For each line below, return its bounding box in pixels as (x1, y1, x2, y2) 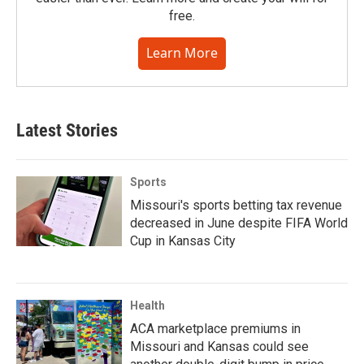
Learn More (146, 44, 218, 62)
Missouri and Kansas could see (130, 339, 309, 354)
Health (130, 299, 165, 312)
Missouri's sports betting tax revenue (130, 197, 342, 213)
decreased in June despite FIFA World (130, 215, 348, 231)
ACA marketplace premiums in (130, 321, 301, 336)
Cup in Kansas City (130, 233, 236, 249)
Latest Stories (16, 120, 118, 141)
